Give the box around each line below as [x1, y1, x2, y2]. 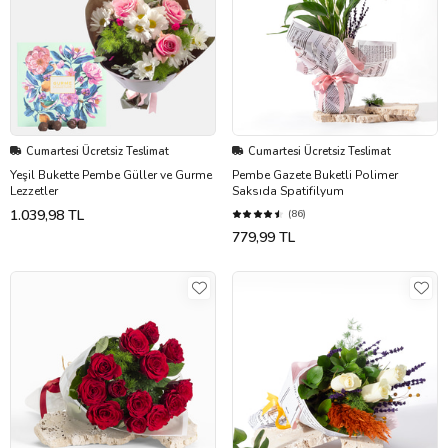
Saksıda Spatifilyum [232, 182, 344, 199]
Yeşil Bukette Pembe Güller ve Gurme [10, 166, 212, 183]
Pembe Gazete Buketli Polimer [232, 166, 398, 183]
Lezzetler [10, 182, 58, 199]
